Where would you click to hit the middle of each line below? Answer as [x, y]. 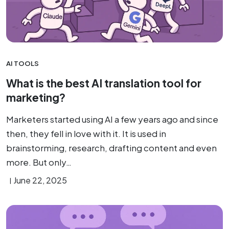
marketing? [36, 97]
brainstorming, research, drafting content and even [111, 148]
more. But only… [39, 162]
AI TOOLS [22, 63]
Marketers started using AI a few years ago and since [112, 119]
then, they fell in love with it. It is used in [86, 133]
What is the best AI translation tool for [104, 83]
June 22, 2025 [40, 180]
